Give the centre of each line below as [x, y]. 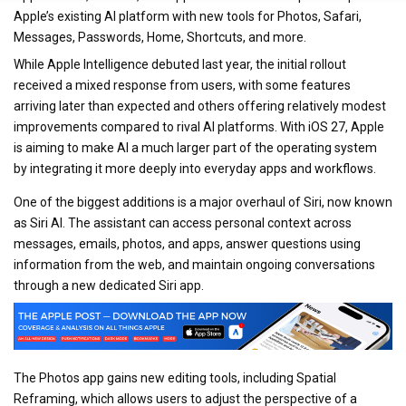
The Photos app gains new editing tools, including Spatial [175, 377]
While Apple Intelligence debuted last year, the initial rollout [180, 64]
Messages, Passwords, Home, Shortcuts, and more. [160, 37]
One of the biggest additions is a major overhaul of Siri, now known [203, 202]
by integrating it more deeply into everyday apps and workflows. [195, 169]
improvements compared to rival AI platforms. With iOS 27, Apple [199, 127]
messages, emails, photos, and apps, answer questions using [187, 244]
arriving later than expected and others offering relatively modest [200, 106]
